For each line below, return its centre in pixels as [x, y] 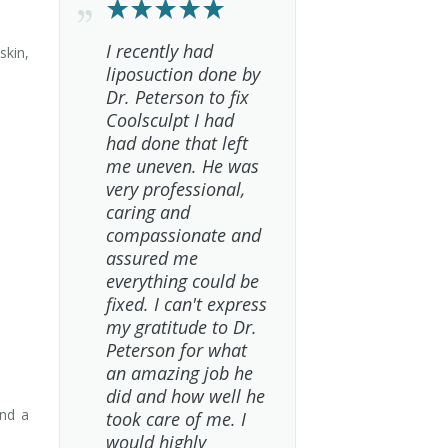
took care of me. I [175, 419]
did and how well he [185, 396]
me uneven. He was [182, 166]
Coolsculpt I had [169, 120]
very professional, [175, 189]
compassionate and [183, 235]
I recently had [159, 51]
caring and [147, 212]
